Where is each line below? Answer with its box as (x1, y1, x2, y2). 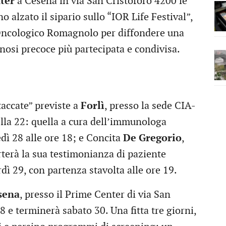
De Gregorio (123, 132, 182, 144)
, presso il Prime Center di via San (20, 188, 171, 201)
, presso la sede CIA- (104, 99, 196, 112)
